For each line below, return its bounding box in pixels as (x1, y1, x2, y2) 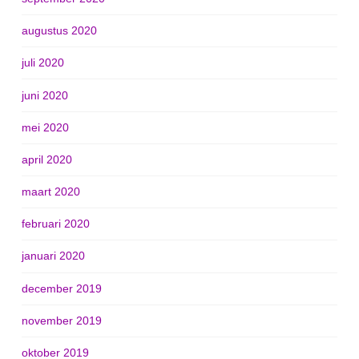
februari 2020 (21, 217, 90, 231)
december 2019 (21, 281, 102, 295)
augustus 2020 (21, 24, 97, 38)
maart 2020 (21, 185, 80, 199)
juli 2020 (21, 56, 64, 70)
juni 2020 (21, 88, 68, 102)
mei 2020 (21, 120, 69, 134)
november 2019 (21, 313, 102, 327)
